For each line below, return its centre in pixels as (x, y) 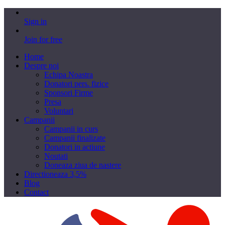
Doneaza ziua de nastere (83, 165)
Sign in (35, 21)
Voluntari (59, 111)
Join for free (43, 39)
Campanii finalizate (75, 138)
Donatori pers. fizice (76, 84)
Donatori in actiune (75, 147)
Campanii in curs (71, 129)
